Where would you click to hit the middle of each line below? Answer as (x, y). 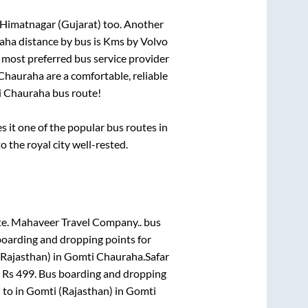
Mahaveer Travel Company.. (76, 221)
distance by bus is (60, 41)
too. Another (132, 24)
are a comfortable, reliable (106, 76)
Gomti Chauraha (103, 256)
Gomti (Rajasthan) (69, 290)
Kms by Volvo (135, 41)
